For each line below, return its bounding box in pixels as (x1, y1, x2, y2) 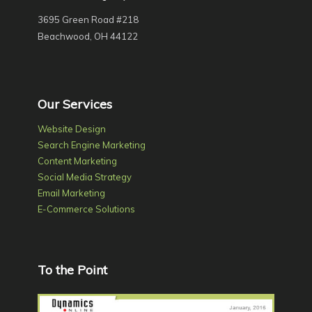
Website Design (37, 123, 106, 135)
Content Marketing (37, 155, 117, 167)
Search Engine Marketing (37, 139, 146, 151)
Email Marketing (37, 187, 105, 199)
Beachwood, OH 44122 (37, 30, 138, 42)
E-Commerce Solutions (37, 203, 135, 215)
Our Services (37, 96, 112, 113)
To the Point (37, 261, 107, 278)
